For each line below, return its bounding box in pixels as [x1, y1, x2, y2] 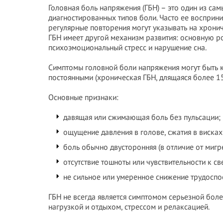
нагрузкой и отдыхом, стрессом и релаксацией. [48, 202, 210, 212]
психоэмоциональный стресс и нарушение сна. [48, 42, 207, 52]
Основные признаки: [48, 92, 118, 102]
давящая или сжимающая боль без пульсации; [63, 112, 221, 122]
